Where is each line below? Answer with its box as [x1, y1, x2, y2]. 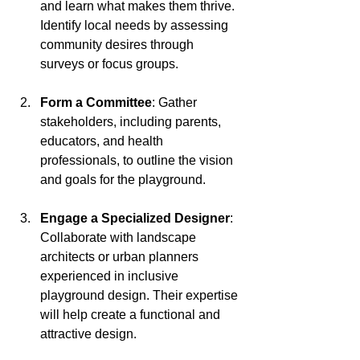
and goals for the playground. [40, 173, 206, 186]
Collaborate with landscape [40, 231, 199, 244]
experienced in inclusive [40, 269, 182, 283]
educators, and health [40, 134, 166, 148]
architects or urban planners [40, 250, 202, 264]
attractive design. [40, 327, 137, 341]
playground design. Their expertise [40, 288, 241, 302]
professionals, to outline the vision [40, 153, 236, 167]
